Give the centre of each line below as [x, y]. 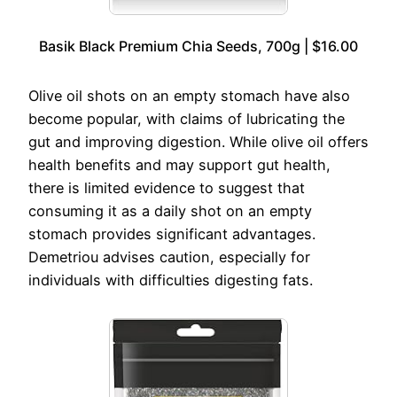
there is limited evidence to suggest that [167, 188]
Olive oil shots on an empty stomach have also [189, 96]
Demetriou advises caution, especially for [169, 257]
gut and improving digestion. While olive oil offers [198, 142]
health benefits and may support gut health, [179, 165]
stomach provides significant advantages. [172, 234]
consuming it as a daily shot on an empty [170, 211]
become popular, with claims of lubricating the [187, 119]
